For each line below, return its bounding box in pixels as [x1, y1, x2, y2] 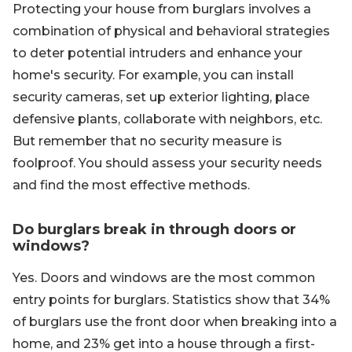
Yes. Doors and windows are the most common [13, 270, 315, 285]
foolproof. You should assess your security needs [13, 156, 322, 170]
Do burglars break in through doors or [13, 221, 296, 238]
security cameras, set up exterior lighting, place [13, 90, 310, 104]
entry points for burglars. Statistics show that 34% [13, 292, 330, 307]
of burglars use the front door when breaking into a [13, 314, 337, 329]
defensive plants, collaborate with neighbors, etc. [13, 112, 322, 126]
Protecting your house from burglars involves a [13, 2, 311, 16]
